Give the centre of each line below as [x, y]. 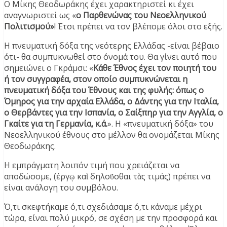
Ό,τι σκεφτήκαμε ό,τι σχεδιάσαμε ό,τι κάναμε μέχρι [103, 206]
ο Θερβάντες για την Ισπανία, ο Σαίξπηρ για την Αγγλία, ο [113, 112]
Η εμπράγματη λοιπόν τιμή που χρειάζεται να [92, 165]
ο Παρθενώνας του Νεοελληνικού [141, 15]
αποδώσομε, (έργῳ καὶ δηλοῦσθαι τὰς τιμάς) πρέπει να [107, 176]
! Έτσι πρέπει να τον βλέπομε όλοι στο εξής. [138, 26]
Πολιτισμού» [29, 26]
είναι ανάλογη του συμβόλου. [61, 187]
